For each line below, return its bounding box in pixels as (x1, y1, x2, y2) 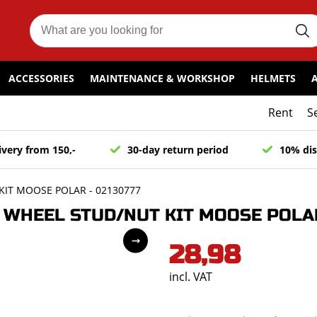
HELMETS (250, 71, 296, 86)
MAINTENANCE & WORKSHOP (90, 71, 235, 86)
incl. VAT (169, 269, 212, 284)
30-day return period (127, 143, 229, 156)
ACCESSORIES (8, 71, 74, 86)
